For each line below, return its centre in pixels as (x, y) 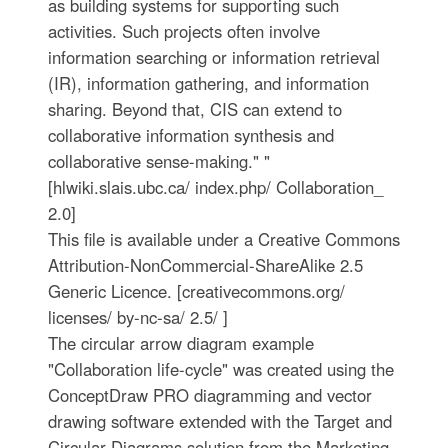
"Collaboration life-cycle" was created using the (220, 369)
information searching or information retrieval (213, 57)
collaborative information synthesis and (190, 135)
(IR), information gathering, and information (208, 83)
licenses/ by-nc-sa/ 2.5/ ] (137, 317)
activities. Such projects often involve (183, 31)
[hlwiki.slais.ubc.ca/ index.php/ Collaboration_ (215, 187)
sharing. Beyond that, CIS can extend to (194, 109)
